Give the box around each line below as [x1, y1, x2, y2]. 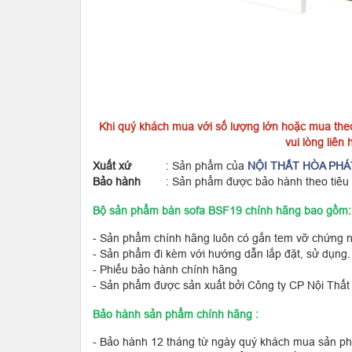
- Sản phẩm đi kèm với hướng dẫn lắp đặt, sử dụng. [93, 247, 350, 260]
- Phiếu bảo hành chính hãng [93, 263, 237, 276]
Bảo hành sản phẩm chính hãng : [93, 308, 258, 321]
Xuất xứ [93, 159, 131, 172]
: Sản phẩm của [131, 159, 247, 172]
